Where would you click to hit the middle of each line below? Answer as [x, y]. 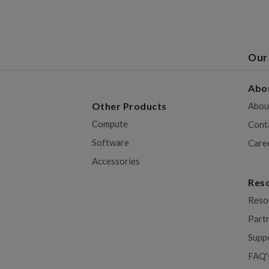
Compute [110, 123]
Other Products [129, 106]
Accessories [116, 161]
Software [110, 142]
